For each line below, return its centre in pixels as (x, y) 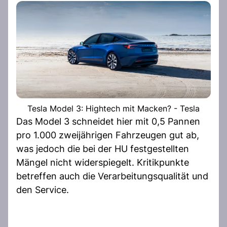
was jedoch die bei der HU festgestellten (103, 148)
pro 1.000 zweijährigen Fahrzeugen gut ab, (108, 135)
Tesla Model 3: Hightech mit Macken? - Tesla (113, 108)
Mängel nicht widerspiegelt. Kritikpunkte (103, 162)
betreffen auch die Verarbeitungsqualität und (112, 176)
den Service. (43, 190)
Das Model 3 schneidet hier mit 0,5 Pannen (108, 121)
